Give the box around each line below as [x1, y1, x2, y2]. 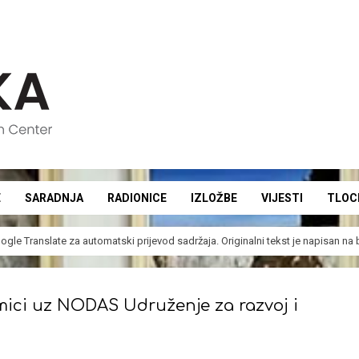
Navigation [178, 220, 238, 236]
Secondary [178, 199, 238, 215]
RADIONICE [107, 192, 167, 204]
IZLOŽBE [190, 192, 237, 204]
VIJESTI [260, 192, 303, 204]
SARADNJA [24, 192, 83, 204]
